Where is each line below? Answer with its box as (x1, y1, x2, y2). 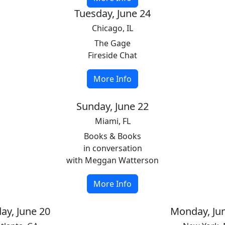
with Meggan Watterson (66, 155, 159, 166)
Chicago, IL (92, 23, 133, 34)
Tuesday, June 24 (74, 7, 151, 20)
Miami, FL (94, 116, 131, 127)
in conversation (83, 143, 142, 154)
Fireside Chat (88, 50, 137, 61)
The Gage (94, 38, 131, 49)
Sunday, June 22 (76, 99, 149, 113)
